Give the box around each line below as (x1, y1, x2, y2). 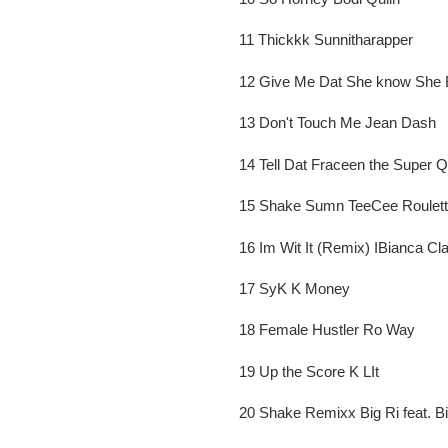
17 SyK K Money (239, 280, 350, 297)
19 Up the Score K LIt (239, 362, 379, 380)
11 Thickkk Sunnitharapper (239, 31, 413, 49)
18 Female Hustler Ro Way (239, 321, 415, 339)
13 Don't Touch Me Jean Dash (239, 114, 436, 132)
